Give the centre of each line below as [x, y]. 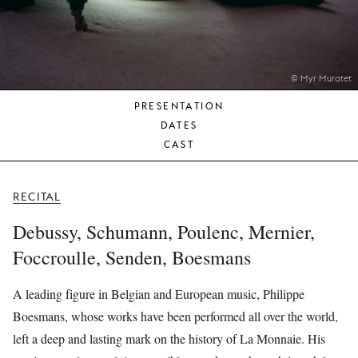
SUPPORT [210, 115]
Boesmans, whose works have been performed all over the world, [175, 316]
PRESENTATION [179, 106]
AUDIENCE [213, 25]
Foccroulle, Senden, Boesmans [132, 257]
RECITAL [37, 197]
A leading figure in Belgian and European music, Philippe [159, 294]
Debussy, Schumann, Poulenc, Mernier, [164, 232]
